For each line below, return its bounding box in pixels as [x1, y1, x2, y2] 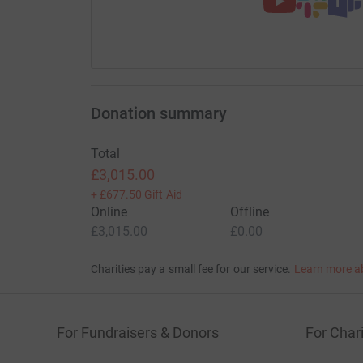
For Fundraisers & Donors [57, 324, 219, 341]
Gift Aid [144, 188, 182, 201]
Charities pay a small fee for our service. [90, 263, 292, 275]
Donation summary [90, 104, 227, 123]
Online [90, 204, 127, 220]
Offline [229, 204, 270, 220]
